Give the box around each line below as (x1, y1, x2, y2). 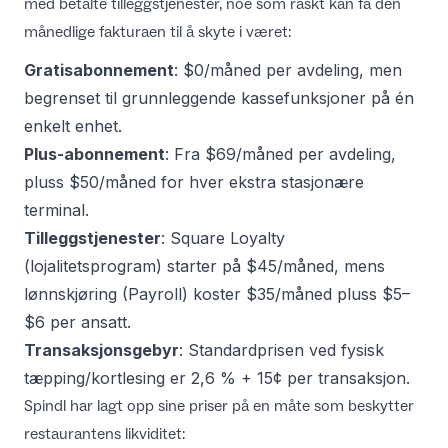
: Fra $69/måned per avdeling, (165, 143, 396, 164)
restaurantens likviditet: (24, 423, 185, 443)
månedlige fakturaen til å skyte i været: (24, 21, 291, 41)
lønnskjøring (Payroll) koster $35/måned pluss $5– (24, 283, 410, 304)
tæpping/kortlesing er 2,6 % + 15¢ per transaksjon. (24, 367, 410, 388)
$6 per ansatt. (24, 311, 131, 332)
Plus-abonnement (24, 143, 165, 164)
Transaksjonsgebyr (24, 339, 179, 360)
